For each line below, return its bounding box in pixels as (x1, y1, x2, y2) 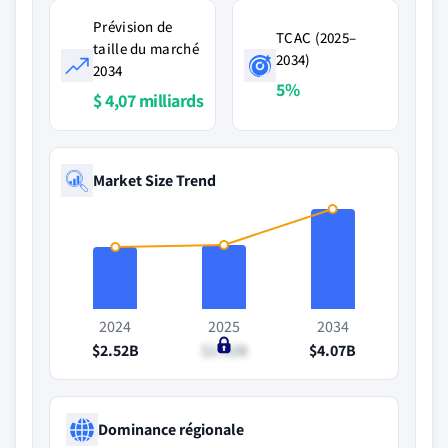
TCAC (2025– (276, 28, 357, 47)
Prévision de (93, 17, 173, 36)
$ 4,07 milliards (93, 89, 203, 112)
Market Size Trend (93, 169, 216, 191)
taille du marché (93, 39, 199, 58)
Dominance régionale (98, 418, 244, 440)
